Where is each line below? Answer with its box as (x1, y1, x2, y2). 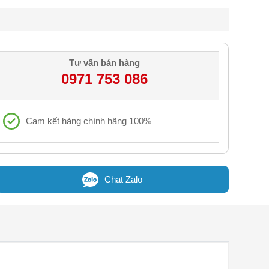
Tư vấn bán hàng (69, 58, 141, 68)
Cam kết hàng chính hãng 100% (25, 116, 151, 126)
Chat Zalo (104, 174, 142, 184)
